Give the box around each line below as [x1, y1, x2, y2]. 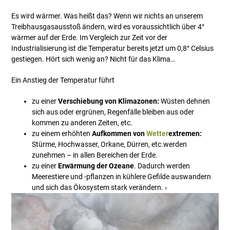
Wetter [146, 129, 169, 138]
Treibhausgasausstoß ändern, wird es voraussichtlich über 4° [11, 23, 205, 31]
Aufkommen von [92, 129, 147, 138]
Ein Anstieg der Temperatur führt [11, 76, 115, 85]
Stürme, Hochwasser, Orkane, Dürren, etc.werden [32, 140, 187, 149]
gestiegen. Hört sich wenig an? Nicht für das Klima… [11, 55, 176, 64]
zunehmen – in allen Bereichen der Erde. [32, 151, 158, 160]
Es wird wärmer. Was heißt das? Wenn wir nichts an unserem [11, 12, 203, 21]
